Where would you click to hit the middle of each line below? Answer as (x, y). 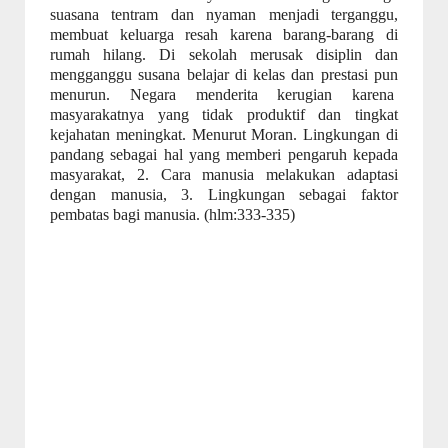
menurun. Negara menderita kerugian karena (222, 94)
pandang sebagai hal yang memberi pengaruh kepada (224, 154)
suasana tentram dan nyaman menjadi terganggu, (224, 14)
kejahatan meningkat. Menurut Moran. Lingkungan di (224, 134)
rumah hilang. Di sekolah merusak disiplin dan (224, 54)
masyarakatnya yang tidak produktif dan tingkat (224, 114)
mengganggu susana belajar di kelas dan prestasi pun (224, 74)
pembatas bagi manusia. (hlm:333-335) (172, 214)
